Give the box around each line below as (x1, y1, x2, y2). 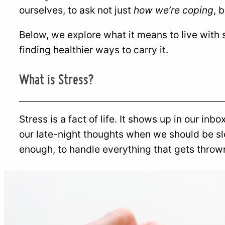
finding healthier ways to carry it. (19, 44, 168, 56)
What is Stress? (19, 71, 93, 88)
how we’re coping (134, 4, 213, 17)
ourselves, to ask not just (19, 4, 134, 17)
